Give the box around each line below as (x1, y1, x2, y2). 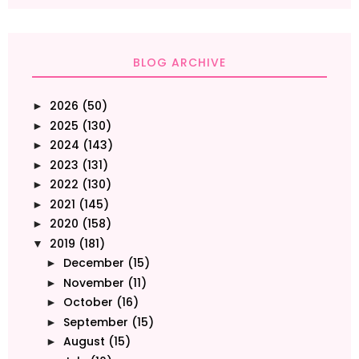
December (63, 255, 124, 272)
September (63, 313, 128, 330)
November (63, 274, 124, 291)
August (63, 333, 105, 350)
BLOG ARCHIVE (133, 54, 226, 71)
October (63, 294, 113, 311)
